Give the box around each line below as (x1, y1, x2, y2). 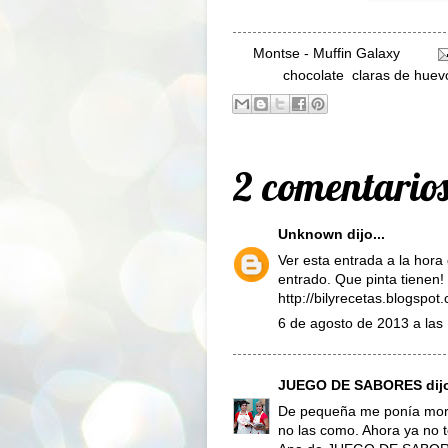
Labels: (233, 67, 283, 83)
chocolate (283, 67, 344, 83)
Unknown (278, 226, 343, 242)
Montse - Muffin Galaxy (253, 45, 400, 61)
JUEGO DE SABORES (278, 377, 422, 393)
